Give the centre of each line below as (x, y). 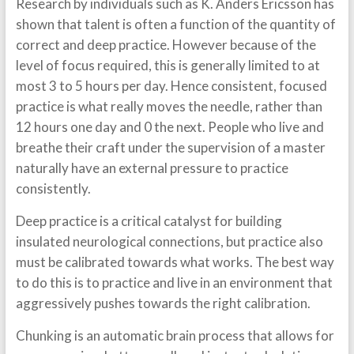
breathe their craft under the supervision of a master (170, 147)
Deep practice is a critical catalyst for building (149, 221)
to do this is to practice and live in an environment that (174, 282)
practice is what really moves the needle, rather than (169, 106)
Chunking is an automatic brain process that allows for (175, 335)
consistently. (53, 188)
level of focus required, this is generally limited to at (168, 65)
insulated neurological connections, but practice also (169, 241)
